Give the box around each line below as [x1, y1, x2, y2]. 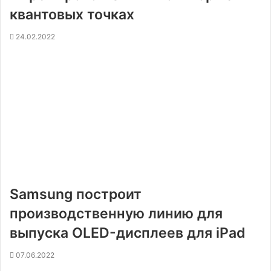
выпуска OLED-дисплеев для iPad [10, 224, 246, 241]
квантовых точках [10, 6, 134, 23]
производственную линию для [10, 205, 223, 222]
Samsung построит [10, 186, 142, 203]
